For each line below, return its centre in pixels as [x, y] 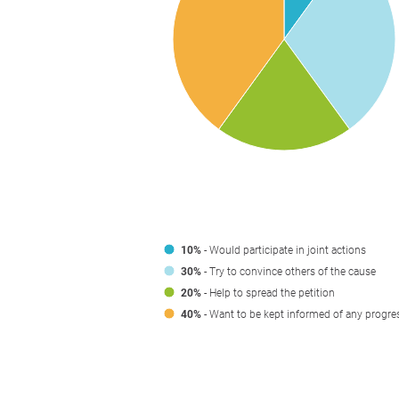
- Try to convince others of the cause [289, 272]
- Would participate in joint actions [284, 250]
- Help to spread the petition [268, 293]
